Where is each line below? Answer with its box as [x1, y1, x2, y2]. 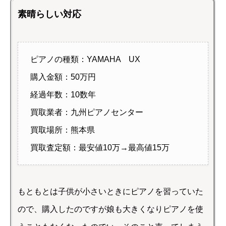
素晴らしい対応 [18, 9, 81, 20]
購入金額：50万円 [30, 73, 96, 82]
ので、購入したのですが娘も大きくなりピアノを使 [18, 205, 203, 214]
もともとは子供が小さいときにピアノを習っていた [18, 187, 203, 196]
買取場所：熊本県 [30, 126, 95, 135]
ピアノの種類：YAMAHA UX [30, 55, 140, 64]
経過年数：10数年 [30, 90, 96, 99]
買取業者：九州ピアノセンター [30, 108, 143, 117]
